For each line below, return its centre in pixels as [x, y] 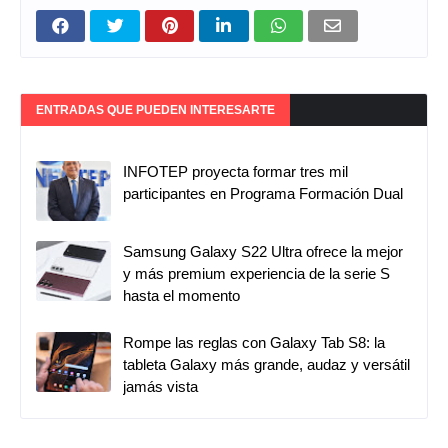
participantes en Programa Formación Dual [263, 193]
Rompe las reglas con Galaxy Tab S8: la [254, 342]
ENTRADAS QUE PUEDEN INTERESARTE [155, 109]
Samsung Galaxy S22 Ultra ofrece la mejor [263, 251]
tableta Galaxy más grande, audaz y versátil [266, 364]
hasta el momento [181, 295]
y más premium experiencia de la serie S [256, 273]
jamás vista [160, 386]
